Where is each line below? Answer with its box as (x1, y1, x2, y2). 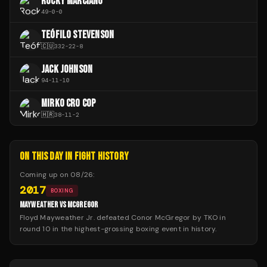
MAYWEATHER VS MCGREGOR (20, 200, 98, 210)
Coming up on (20, 170, 71, 180)
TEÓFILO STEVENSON (41, 29, 114, 42)
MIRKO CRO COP (41, 97, 96, 110)
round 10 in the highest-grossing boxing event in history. (20, 224, 217, 234)
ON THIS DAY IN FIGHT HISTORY (20, 150, 129, 163)
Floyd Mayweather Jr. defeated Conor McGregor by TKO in (20, 213, 226, 223)
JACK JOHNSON (41, 63, 93, 76)
